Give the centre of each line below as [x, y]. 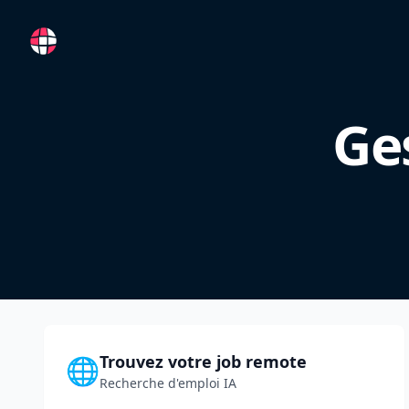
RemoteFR [63, 37]
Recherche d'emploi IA [168, 383]
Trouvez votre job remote [204, 362]
